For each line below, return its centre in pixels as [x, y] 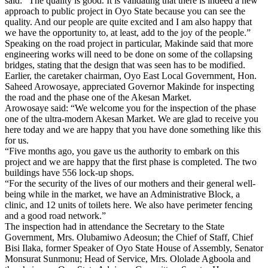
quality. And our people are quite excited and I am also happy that [128, 22]
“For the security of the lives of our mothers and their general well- [130, 183]
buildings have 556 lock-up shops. [69, 172]
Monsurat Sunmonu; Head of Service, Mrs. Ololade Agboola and [128, 258]
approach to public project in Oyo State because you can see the [125, 11]
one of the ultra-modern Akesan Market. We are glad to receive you [132, 118]
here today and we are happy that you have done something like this [133, 129]
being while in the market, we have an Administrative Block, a [122, 194]
